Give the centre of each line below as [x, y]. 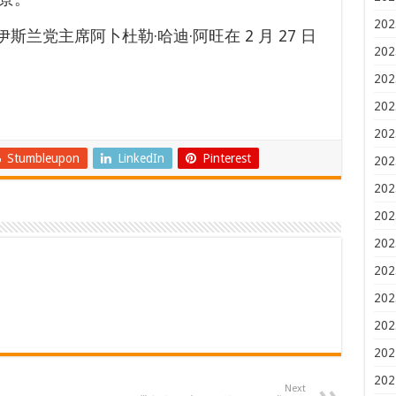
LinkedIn [141, 159]
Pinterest [226, 159]
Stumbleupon [43, 159]
